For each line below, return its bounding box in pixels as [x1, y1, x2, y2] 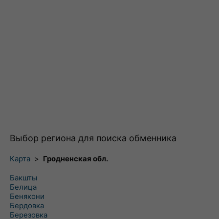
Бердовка [10, 201, 44, 210]
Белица [10, 182, 37, 192]
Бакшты [10, 173, 37, 182]
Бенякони [10, 192, 44, 201]
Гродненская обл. [43, 154, 108, 163]
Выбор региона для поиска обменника [10, 133, 176, 143]
